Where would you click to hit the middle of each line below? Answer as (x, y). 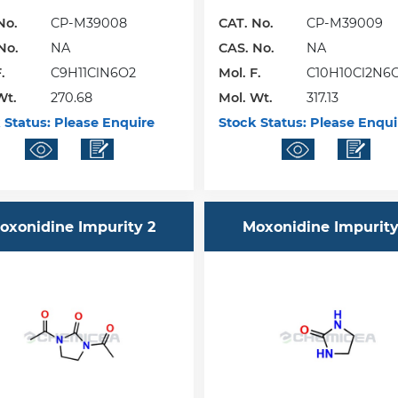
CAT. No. (247, 24)
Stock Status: (263, 123)
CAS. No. (247, 48)
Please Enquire (102, 123)
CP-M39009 (345, 24)
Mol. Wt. (246, 98)
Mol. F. (240, 73)
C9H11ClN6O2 (93, 73)
